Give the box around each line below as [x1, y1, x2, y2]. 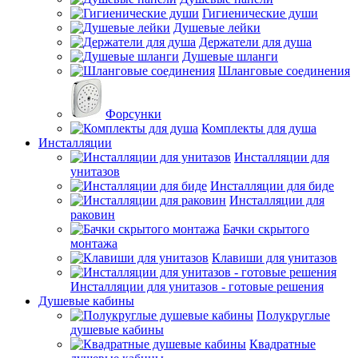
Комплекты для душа [201, 121, 316, 135]
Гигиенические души [202, 6, 318, 20]
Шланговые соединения [218, 64, 350, 78]
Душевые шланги [182, 50, 278, 63]
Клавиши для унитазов [212, 251, 337, 265]
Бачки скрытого [223, 222, 309, 236]
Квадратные [249, 337, 316, 351]
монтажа [70, 237, 117, 250]
